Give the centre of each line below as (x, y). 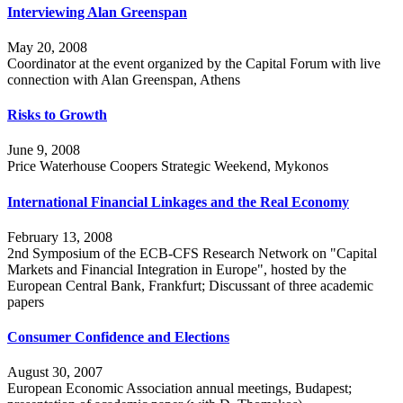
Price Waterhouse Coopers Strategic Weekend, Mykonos (168, 166)
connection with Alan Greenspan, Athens (124, 79)
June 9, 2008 (44, 150)
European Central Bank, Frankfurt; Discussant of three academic (190, 285)
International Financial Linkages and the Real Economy (178, 201)
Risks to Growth (57, 115)
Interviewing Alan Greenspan (97, 12)
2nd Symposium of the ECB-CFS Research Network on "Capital (192, 253)
